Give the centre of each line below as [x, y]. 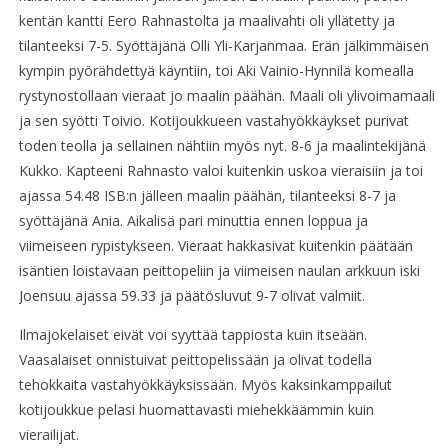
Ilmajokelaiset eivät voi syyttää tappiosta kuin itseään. [192, 335]
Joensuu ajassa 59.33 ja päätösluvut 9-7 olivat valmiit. [191, 296]
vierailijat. [48, 435]
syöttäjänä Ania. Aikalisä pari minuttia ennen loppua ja [193, 221]
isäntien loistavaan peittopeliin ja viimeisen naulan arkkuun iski [219, 271]
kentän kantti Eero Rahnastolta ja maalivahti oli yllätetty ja [206, 21]
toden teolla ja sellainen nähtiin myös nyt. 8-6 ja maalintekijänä [222, 146]
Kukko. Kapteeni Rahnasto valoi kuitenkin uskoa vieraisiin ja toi [220, 171]
